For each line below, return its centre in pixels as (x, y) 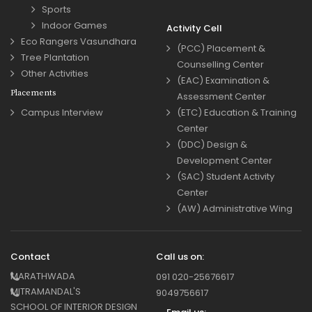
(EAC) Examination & (223, 81)
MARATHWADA (43, 276)
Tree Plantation (55, 58)
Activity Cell (194, 29)
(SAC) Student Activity (226, 177)
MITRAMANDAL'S (46, 292)
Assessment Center (221, 97)
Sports (56, 10)
